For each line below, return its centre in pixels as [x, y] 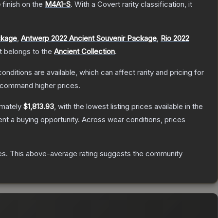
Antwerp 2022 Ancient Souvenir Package [89, 38]
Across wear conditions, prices [134, 120]
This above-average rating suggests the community [95, 154]
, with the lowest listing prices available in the [128, 107]
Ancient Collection [84, 52]
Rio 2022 [175, 38]
